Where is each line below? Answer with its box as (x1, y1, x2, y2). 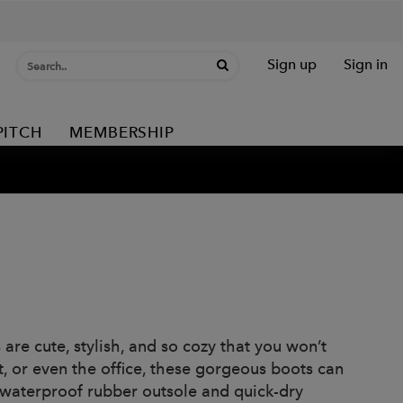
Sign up (267, 56, 317, 73)
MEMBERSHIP (69, 123, 175, 141)
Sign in (344, 56, 388, 73)
